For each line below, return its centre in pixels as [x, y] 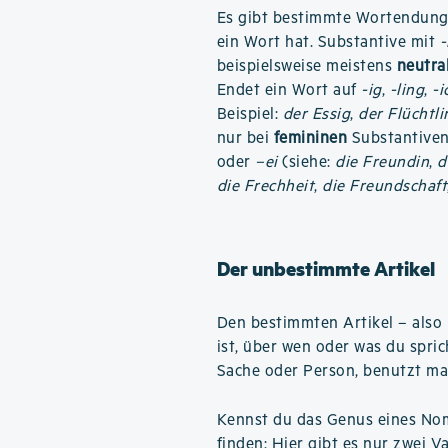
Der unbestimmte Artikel [325, 268]
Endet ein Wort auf [289, 90]
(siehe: [306, 162]
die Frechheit [265, 186]
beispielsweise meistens [306, 66]
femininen [310, 138]
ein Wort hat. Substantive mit [328, 42]
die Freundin [382, 162]
